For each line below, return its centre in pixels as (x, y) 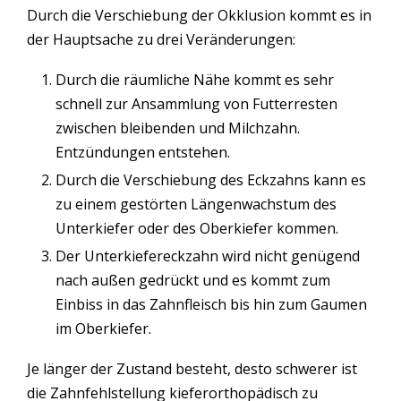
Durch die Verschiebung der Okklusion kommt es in (199, 15)
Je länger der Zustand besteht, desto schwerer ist (192, 368)
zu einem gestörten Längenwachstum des (196, 204)
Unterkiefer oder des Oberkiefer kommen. (197, 228)
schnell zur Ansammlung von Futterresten (196, 103)
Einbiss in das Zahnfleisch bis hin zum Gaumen (211, 304)
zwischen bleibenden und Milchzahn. (178, 128)
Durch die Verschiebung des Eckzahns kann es (211, 179)
